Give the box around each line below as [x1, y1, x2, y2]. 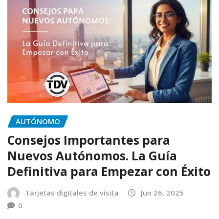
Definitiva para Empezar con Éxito [7, 163, 211, 179]
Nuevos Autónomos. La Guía [7, 147, 177, 164]
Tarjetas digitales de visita [25, 187, 119, 197]
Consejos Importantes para [7, 131, 170, 148]
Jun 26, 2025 [141, 187, 184, 197]
